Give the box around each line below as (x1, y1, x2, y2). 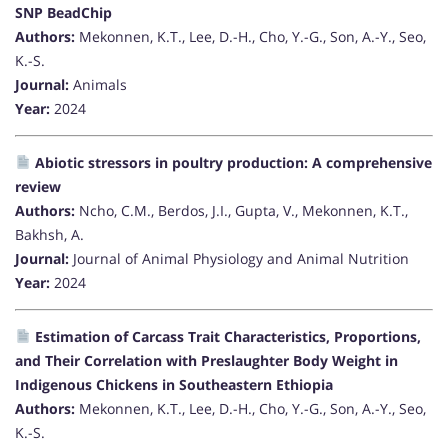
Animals (69, 75, 127, 95)
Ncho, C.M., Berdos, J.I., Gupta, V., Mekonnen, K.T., (75, 201, 408, 221)
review (15, 177, 61, 197)
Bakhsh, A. (15, 225, 84, 245)
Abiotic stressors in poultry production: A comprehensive (30, 153, 432, 173)
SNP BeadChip (15, 3, 112, 23)
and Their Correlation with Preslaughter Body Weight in (15, 351, 398, 371)
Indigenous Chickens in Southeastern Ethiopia (15, 375, 333, 395)
